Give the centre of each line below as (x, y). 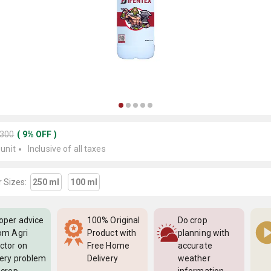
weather (194, 258)
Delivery (103, 258)
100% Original (114, 220)
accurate (195, 246)
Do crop (193, 220)
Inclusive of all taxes (67, 149)
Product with (112, 233)
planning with (204, 233)
